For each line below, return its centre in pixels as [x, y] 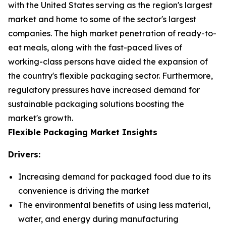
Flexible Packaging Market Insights [83, 132]
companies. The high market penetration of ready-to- [112, 33]
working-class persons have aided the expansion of [108, 62]
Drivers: [24, 154]
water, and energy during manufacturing [98, 219]
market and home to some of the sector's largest [102, 19]
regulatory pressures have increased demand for [104, 90]
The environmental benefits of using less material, [114, 205]
